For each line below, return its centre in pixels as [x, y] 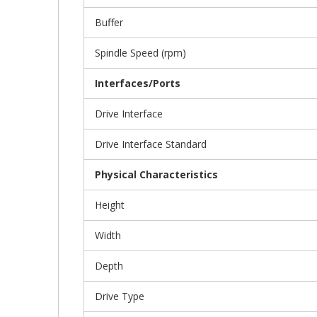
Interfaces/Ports [138, 83]
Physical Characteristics [156, 174]
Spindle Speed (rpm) [140, 52]
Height [110, 204]
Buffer [109, 22]
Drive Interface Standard [151, 144]
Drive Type [120, 296]
